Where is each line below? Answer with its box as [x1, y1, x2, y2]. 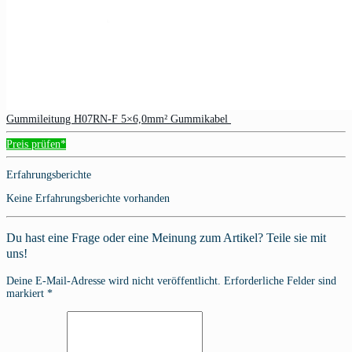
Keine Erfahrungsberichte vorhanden [6, 192, 170, 204]
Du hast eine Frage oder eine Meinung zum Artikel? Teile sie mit [6, 230, 326, 246]
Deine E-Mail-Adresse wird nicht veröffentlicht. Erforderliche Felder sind [6, 274, 336, 287]
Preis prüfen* [6, 137, 66, 150]
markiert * [6, 287, 53, 299]
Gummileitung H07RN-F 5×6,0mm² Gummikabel [6, 112, 231, 125]
